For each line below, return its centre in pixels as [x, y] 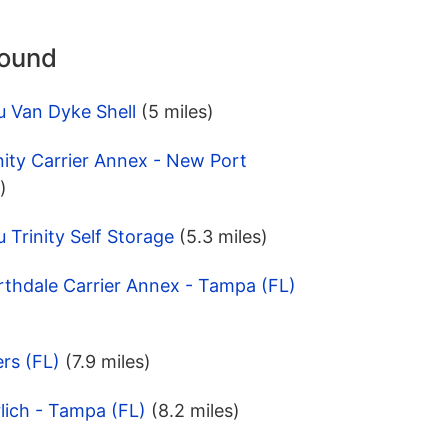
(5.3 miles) [223, 237]
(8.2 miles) [195, 411]
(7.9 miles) [108, 362]
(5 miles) [177, 112]
